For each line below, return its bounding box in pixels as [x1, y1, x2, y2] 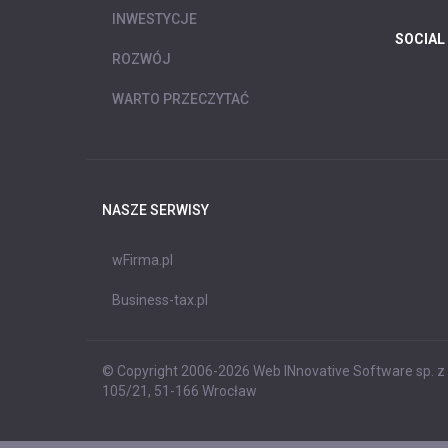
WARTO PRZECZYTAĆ [112, 90, 249, 107]
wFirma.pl [112, 251, 173, 268]
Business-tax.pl [112, 291, 208, 308]
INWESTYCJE [112, 10, 197, 27]
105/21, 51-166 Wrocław [102, 382, 257, 399]
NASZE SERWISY [102, 201, 209, 218]
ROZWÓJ [112, 50, 171, 67]
